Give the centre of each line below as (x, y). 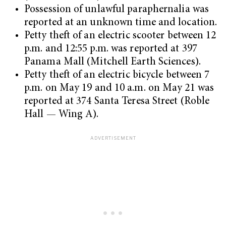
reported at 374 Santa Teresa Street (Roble (117, 102)
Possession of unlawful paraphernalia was (117, 10)
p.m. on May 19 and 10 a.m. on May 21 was (119, 89)
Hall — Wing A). (63, 115)
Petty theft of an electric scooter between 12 (120, 36)
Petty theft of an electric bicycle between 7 (117, 76)
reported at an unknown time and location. (122, 23)
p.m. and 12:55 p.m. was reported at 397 (111, 49)
